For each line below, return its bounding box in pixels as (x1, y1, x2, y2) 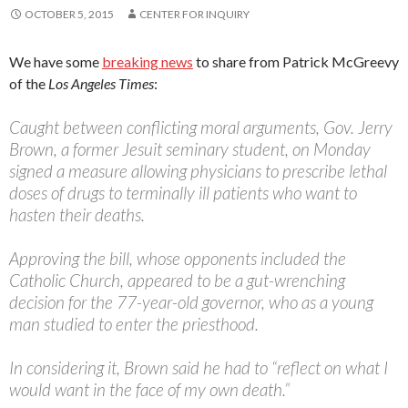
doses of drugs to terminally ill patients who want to (9, 182, 357, 204)
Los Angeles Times (48, 75, 154, 93)
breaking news (102, 53, 193, 71)
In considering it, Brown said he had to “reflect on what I (9, 357, 388, 379)
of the (9, 75, 48, 93)
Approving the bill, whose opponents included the (9, 248, 346, 270)
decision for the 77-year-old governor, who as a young (9, 291, 373, 313)
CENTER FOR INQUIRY (139, 7, 250, 22)
